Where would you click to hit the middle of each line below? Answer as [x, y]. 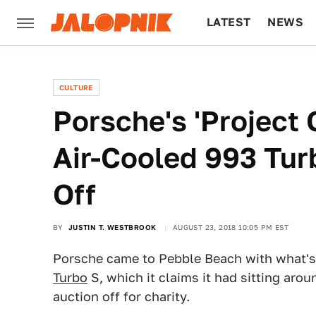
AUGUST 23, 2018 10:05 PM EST [231, 227]
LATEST [229, 22]
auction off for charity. [121, 297]
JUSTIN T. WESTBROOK [112, 227]
